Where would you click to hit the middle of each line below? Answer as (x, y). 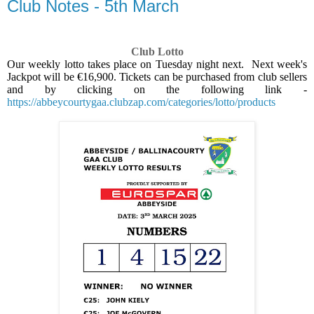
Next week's (279, 64)
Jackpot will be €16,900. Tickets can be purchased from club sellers (157, 76)
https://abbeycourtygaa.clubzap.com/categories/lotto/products (141, 102)
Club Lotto (157, 51)
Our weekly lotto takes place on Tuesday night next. (126, 64)
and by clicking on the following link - (157, 89)
